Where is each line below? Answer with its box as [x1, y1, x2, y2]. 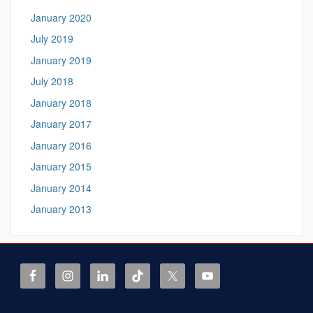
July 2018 [31, 74, 73, 88]
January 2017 [31, 117, 92, 131]
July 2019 [31, 31, 73, 45]
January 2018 [31, 95, 92, 110]
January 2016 [31, 138, 92, 152]
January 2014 [31, 180, 92, 195]
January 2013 [31, 202, 92, 216]
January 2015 [31, 159, 92, 173]
